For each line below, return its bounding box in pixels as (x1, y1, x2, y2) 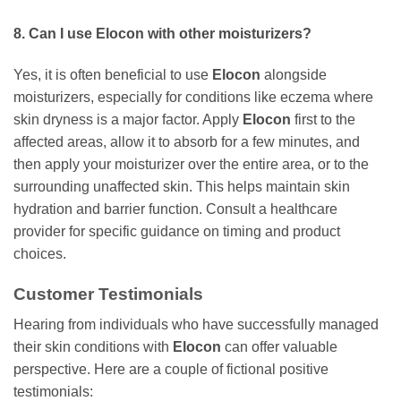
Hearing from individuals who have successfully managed (13, 317, 379, 333)
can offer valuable (221, 339, 337, 355)
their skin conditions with (13, 339, 173, 355)
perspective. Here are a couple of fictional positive (13, 362, 328, 378)
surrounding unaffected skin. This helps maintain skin (13, 178, 350, 194)
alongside (260, 66, 327, 82)
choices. (13, 245, 66, 261)
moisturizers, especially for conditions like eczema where (13, 89, 373, 105)
